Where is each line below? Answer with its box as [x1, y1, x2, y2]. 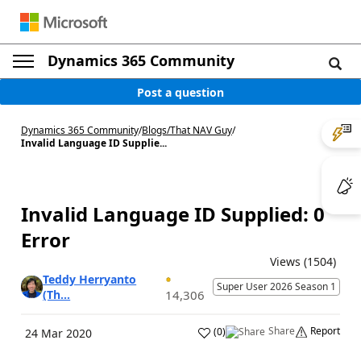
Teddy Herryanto [43, 272, 137, 287]
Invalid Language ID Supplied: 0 [21, 201, 325, 227]
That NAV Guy [170, 123, 232, 137]
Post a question [137, 84, 224, 100]
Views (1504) [270, 254, 336, 269]
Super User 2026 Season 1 [217, 280, 336, 293]
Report [310, 324, 340, 338]
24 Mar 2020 [25, 326, 92, 341]
